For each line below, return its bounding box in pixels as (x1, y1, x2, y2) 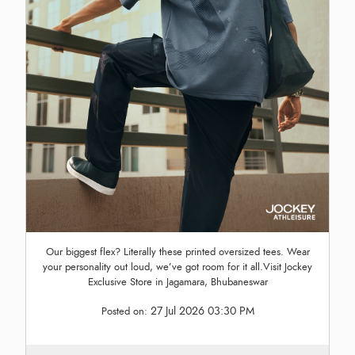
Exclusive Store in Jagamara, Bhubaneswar (87, 275, 268, 290)
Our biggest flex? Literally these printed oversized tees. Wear (45, 245, 310, 260)
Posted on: (101, 304, 151, 319)
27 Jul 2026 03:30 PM (150, 303, 254, 319)
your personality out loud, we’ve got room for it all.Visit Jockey (43, 260, 312, 275)
